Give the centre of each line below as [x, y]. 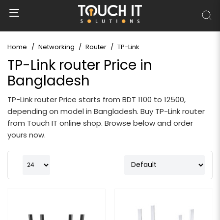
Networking [56, 47]
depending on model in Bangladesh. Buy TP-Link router [106, 111]
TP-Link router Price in [80, 65]
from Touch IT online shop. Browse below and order [100, 123]
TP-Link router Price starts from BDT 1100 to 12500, [96, 99]
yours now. [27, 135]
